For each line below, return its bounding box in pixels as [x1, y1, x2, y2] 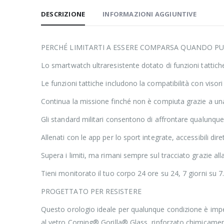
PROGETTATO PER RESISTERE [41, 186, 141, 196]
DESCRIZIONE [41, 9, 85, 18]
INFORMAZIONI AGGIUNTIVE [102, 9, 196, 18]
